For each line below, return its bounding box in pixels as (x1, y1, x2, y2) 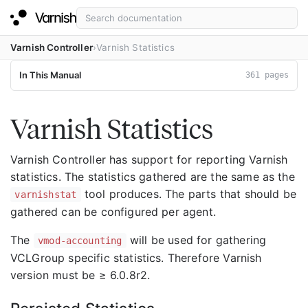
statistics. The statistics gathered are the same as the (10, 170, 295, 184)
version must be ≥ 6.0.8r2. (10, 268, 151, 282)
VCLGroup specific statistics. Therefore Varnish (10, 251, 262, 265)
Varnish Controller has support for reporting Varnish (10, 153, 288, 166)
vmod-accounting (38, 235, 122, 246)
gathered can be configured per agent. (10, 205, 216, 219)
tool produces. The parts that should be (80, 187, 296, 201)
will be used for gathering (126, 233, 267, 247)
